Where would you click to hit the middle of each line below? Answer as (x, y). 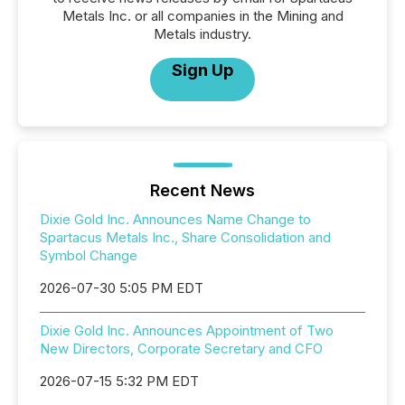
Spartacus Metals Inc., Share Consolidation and (185, 238)
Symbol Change (89, 256)
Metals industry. (202, 34)
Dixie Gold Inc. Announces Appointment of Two (187, 331)
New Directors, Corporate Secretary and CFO (181, 349)
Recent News (202, 191)
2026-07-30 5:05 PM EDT (122, 288)
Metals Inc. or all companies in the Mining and (202, 16)
